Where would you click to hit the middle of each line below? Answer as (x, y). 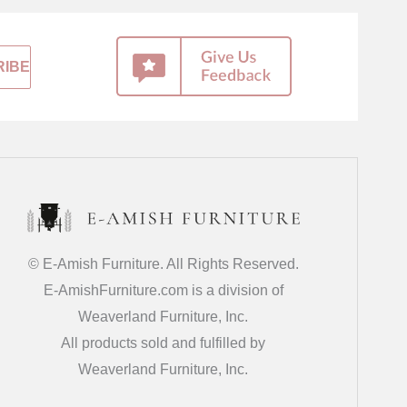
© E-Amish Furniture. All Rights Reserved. (163, 264)
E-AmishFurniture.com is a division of (163, 291)
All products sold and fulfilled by (164, 343)
